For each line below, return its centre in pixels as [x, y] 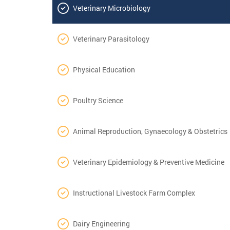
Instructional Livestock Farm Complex [134, 193]
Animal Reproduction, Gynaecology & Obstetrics [150, 131]
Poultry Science [98, 100]
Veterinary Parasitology [111, 39]
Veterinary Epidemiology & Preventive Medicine [149, 162]
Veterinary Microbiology [112, 8]
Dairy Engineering [101, 223]
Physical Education [104, 69]
